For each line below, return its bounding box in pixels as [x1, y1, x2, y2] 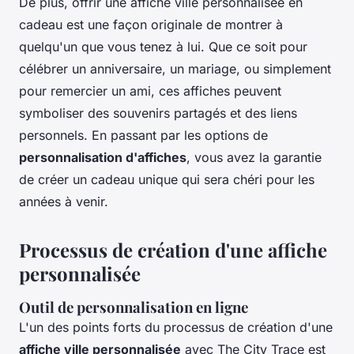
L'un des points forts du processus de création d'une [19, 318, 333, 335]
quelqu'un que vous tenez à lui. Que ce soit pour [19, 38, 307, 55]
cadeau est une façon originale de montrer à [19, 16, 283, 32]
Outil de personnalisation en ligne [19, 296, 248, 317]
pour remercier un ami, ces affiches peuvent [19, 82, 281, 99]
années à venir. [19, 193, 108, 209]
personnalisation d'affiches [19, 149, 186, 165]
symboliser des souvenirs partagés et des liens [19, 104, 297, 121]
